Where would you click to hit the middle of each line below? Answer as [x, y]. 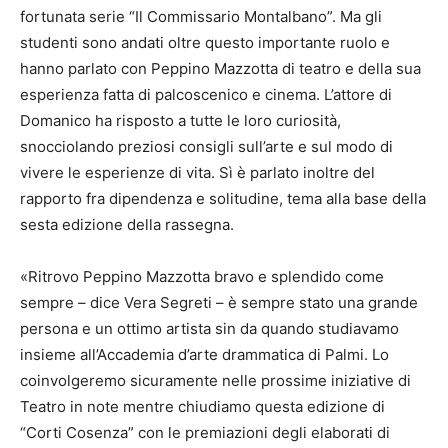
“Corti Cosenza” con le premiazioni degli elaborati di [205, 432]
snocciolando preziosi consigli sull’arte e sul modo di [206, 146]
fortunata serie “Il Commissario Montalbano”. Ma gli [201, 16]
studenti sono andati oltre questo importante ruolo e [205, 42]
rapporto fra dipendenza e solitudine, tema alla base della [223, 198]
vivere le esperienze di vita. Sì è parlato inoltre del [197, 172]
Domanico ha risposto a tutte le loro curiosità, [180, 120]
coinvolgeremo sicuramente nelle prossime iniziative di [215, 380]
